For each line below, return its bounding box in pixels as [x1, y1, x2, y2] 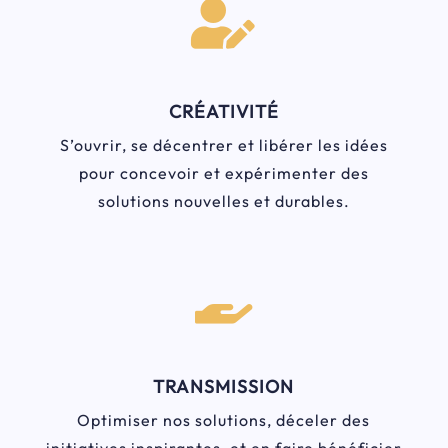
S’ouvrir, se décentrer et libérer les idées [59, 135, 388, 156]
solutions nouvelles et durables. [97, 191, 350, 212]
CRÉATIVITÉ [168, 100, 279, 124]
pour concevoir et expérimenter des [78, 163, 369, 184]
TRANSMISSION [153, 375, 295, 399]
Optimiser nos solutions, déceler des [77, 410, 371, 431]
